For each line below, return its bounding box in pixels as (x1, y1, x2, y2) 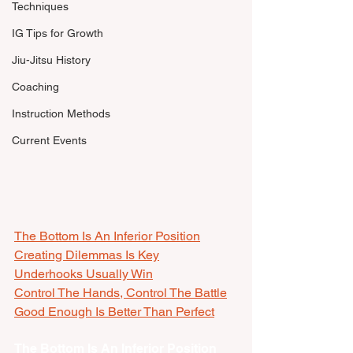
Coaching (12, 80, 59, 93)
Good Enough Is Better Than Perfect (14, 304, 214, 320)
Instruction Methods (12, 107, 110, 120)
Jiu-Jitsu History (12, 54, 91, 66)
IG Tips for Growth (12, 27, 103, 39)
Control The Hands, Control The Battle (14, 285, 227, 301)
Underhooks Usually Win (14, 266, 153, 282)
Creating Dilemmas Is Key (14, 247, 159, 263)
